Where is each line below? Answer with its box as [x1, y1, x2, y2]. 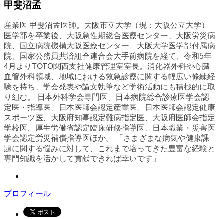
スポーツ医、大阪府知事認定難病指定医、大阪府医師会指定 [4, 113, 215, 122]
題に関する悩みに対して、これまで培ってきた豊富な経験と [4, 144, 215, 153]
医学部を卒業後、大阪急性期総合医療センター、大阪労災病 [4, 31, 215, 40]
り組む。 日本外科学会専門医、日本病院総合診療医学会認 [4, 93, 209, 102]
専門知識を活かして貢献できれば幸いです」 [4, 154, 160, 163]
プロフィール [4, 189, 51, 198]
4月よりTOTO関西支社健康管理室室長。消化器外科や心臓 [4, 62, 210, 71]
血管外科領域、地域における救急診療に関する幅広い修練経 [4, 72, 215, 81]
